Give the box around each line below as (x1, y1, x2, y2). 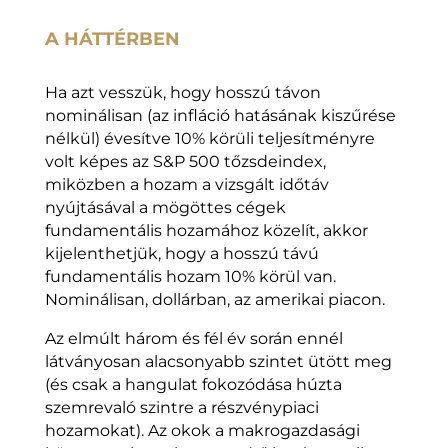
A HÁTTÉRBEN (44, 28, 180, 51)
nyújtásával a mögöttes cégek (44, 198, 286, 218)
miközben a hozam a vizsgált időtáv (44, 175, 329, 195)
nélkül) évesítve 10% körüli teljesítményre (44, 129, 375, 149)
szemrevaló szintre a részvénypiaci (44, 398, 319, 418)
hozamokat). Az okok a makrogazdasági (44, 421, 360, 441)
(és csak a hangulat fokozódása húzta (44, 375, 342, 395)
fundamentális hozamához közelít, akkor (44, 221, 368, 241)
